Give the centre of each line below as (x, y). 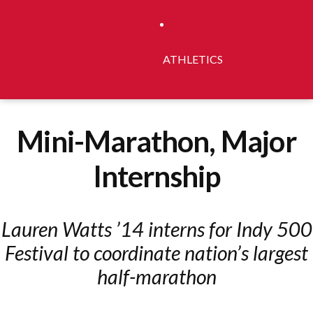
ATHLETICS (193, 59)
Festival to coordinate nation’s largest (156, 253)
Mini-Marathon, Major (156, 141)
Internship (156, 176)
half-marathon (156, 277)
